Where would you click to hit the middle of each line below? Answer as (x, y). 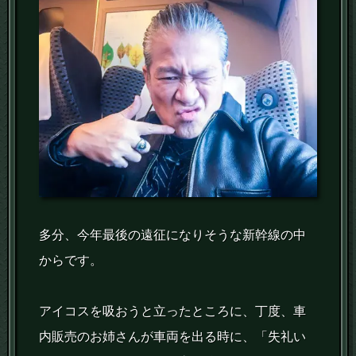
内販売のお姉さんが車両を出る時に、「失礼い (173, 337)
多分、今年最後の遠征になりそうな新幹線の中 (173, 235)
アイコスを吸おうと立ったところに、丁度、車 (173, 311)
